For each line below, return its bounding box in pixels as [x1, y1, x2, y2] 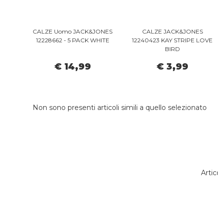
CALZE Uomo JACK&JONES [33, 28, 113, 36]
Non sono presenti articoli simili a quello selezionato [33, 103, 207, 112]
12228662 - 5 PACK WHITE [36, 36, 109, 44]
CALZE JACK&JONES [142, 28, 203, 36]
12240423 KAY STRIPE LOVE [132, 36, 213, 44]
